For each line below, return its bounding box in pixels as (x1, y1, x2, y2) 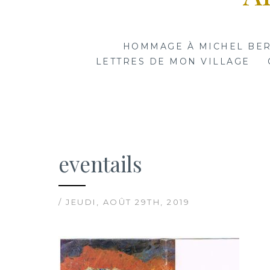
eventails (58, 149, 142, 178)
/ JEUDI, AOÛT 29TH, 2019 (58, 197, 190, 207)
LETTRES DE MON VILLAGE (95, 56, 250, 67)
